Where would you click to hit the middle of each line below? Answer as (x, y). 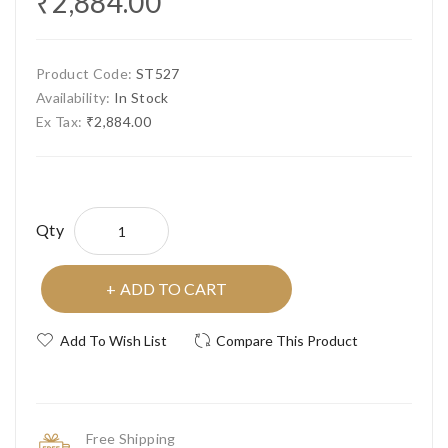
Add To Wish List (113, 341)
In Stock (141, 98)
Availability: (75, 98)
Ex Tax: (61, 122)
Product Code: (86, 74)
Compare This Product (287, 341)
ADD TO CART (173, 289)
